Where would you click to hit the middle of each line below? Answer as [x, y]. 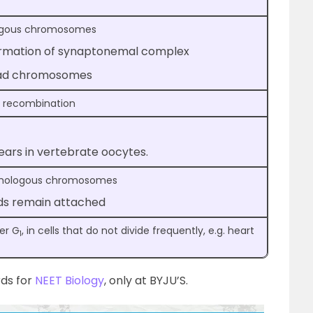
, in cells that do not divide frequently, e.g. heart [138, 231]
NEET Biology [70, 281]
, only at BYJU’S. [146, 281]
